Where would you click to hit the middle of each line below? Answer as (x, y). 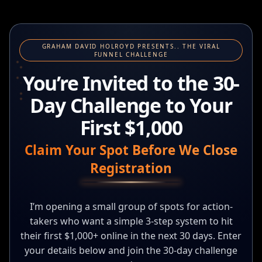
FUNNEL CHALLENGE (131, 54)
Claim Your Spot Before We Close (131, 150)
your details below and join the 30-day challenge (131, 250)
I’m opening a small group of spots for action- (131, 206)
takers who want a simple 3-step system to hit (131, 221)
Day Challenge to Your (131, 105)
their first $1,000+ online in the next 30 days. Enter (131, 236)
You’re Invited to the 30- (131, 83)
